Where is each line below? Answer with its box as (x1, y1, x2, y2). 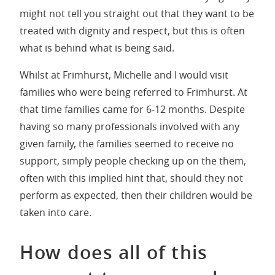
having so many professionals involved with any (20, 119, 239, 133)
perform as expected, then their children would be (20, 188, 252, 202)
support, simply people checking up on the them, (20, 153, 246, 168)
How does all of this (20, 239, 208, 265)
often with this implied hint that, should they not (20, 171, 243, 185)
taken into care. (20, 205, 91, 219)
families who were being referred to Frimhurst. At (20, 85, 247, 99)
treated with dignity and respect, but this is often (20, 23, 245, 37)
